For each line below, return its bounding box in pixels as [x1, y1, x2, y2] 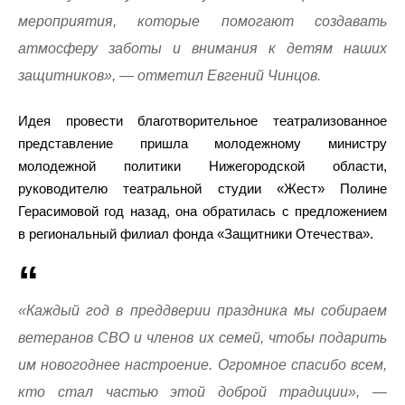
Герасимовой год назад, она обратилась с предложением [18, 202, 387, 219]
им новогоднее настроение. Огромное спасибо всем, [18, 356, 387, 372]
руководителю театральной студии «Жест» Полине [18, 180, 387, 196]
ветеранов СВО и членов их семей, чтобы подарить [18, 329, 387, 345]
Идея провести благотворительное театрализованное [18, 112, 387, 128]
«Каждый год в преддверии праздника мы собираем [18, 302, 387, 318]
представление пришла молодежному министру [18, 135, 387, 151]
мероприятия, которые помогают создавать [18, 13, 387, 29]
